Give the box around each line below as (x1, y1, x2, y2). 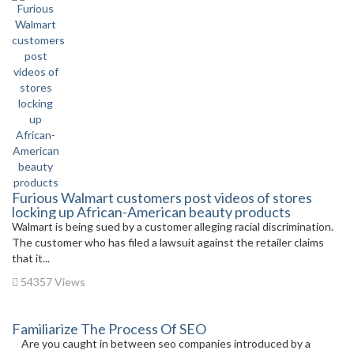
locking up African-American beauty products (12, 203, 291, 220)
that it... (12, 251, 50, 265)
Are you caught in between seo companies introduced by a (12, 337, 311, 350)
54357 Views (18, 275, 85, 288)
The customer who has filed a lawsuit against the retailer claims (12, 235, 324, 249)
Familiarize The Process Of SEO (12, 320, 206, 337)
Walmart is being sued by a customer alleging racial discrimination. (12, 220, 336, 233)
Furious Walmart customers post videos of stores (12, 189, 312, 206)
